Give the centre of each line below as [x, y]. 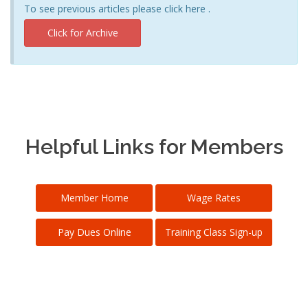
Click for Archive [82, 32]
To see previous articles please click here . [117, 8]
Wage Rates [214, 197]
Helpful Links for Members [154, 146]
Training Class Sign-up [214, 232]
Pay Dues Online [94, 232]
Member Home [94, 197]
